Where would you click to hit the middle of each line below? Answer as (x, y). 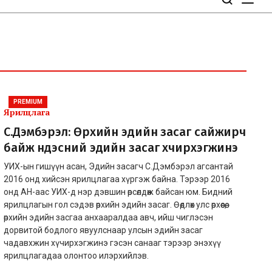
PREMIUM (28, 101)
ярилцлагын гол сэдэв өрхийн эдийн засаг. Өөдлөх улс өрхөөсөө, (115, 204)
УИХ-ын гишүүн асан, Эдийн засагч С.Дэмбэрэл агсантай (118, 166)
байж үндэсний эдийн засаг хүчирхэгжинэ (121, 147)
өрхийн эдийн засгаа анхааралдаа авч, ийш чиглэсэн (108, 217)
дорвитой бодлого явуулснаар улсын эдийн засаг (103, 230)
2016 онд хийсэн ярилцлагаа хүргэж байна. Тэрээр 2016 (117, 179)
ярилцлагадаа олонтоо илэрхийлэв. (76, 255)
